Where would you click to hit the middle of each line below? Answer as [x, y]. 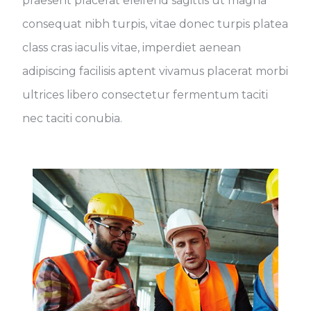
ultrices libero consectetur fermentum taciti [145, 94]
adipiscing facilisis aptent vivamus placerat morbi [155, 71]
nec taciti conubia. [73, 118]
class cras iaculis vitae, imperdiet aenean [132, 47]
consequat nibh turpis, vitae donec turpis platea [155, 24]
